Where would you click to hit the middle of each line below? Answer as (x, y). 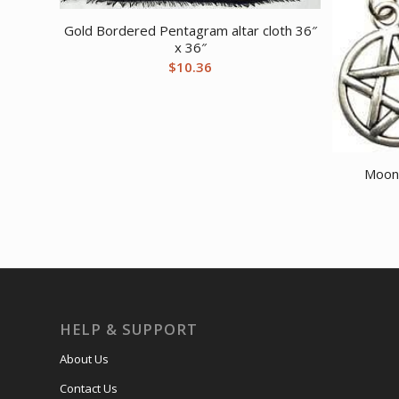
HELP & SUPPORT (129, 330)
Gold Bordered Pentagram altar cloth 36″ (190, 30)
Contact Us (89, 389)
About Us (84, 359)
